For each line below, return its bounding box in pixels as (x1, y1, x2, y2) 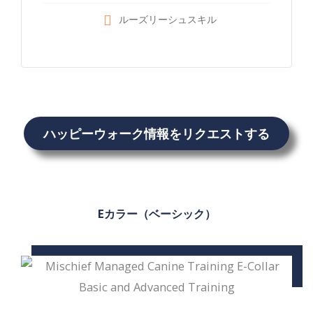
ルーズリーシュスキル (119, 12, 217, 26)
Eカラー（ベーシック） (97, 205, 216, 221)
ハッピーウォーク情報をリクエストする (43, 124, 270, 142)
